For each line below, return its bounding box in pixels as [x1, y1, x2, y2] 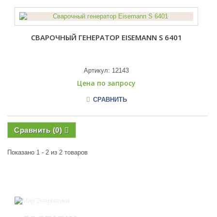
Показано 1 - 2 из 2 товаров [7, 149, 88, 156]
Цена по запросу [77, 78, 136, 88]
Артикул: [84, 67, 112, 74]
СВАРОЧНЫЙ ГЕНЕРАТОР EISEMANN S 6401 [31, 32, 183, 42]
